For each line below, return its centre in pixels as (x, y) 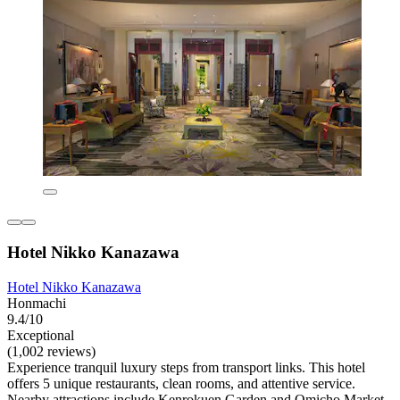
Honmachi (37, 303)
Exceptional (41, 335)
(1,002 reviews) (51, 351)
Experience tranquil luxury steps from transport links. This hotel (186, 367)
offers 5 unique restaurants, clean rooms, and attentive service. (181, 383)
